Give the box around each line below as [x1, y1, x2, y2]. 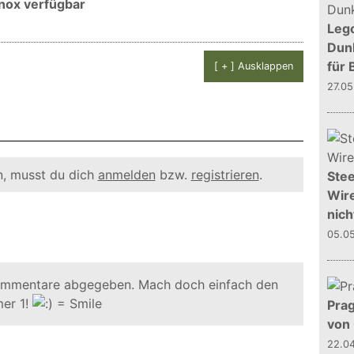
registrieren [190, 167, 259, 183]
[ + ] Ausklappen [214, 60, 294, 72]
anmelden [97, 167, 156, 183]
